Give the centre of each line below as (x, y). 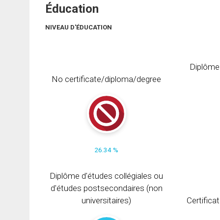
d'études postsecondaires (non (106, 188)
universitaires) (107, 200)
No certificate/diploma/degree (107, 79)
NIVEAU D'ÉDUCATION (79, 27)
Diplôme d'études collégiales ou (107, 176)
